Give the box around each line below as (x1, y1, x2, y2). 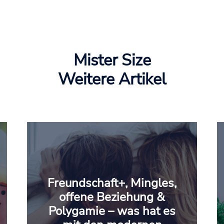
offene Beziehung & (59, 189, 165, 205)
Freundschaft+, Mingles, (47, 175, 176, 191)
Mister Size (73, 49, 151, 71)
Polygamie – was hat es (48, 203, 175, 219)
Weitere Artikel (58, 68, 166, 90)
